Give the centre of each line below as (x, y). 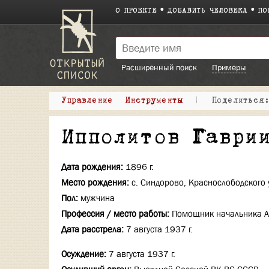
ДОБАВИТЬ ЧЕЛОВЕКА (207, 11)
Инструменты (154, 101)
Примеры (229, 67)
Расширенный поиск (159, 67)
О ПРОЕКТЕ (136, 11)
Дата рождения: (92, 167)
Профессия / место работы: (115, 214)
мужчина (98, 198)
